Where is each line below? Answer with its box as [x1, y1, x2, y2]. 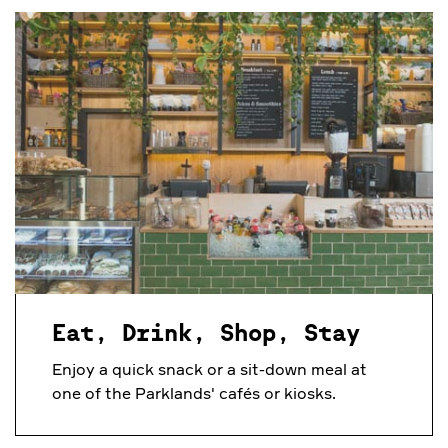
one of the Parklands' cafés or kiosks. [52, 382, 336, 403]
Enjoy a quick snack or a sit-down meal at [52, 358, 367, 379]
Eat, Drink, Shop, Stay [52, 321, 360, 346]
